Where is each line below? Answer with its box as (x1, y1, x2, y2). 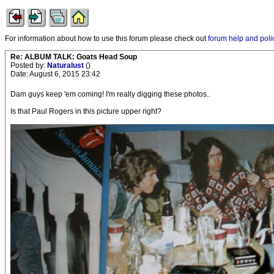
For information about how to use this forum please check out (5, 34, 208, 43)
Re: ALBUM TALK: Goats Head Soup (10, 53, 137, 61)
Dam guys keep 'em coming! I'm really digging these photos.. (10, 90, 210, 98)
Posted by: (10, 61, 47, 70)
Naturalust (47, 61, 86, 70)
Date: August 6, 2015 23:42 (10, 70, 100, 78)
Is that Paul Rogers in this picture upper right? (10, 107, 161, 116)
